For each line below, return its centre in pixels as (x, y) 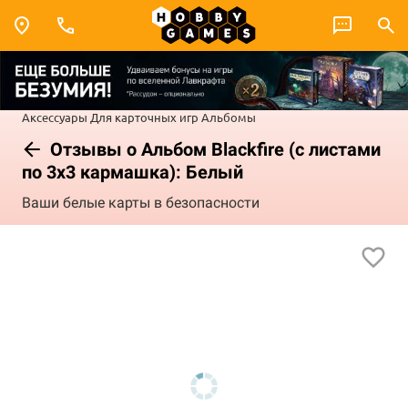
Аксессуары (55, 117)
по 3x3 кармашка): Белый (133, 172)
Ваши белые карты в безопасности (141, 203)
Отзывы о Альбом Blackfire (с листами (213, 149)
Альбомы (229, 117)
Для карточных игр (144, 117)
